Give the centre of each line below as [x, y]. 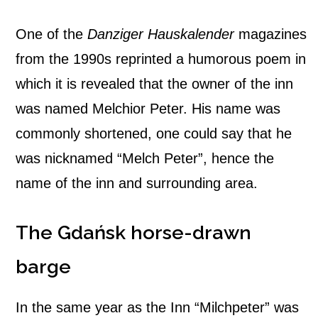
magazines [270, 34]
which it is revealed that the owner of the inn [154, 84]
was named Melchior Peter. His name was [148, 109]
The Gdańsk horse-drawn [133, 233]
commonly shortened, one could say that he [154, 134]
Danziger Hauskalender [161, 34]
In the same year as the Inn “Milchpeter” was [157, 308]
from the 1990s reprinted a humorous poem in [161, 59]
